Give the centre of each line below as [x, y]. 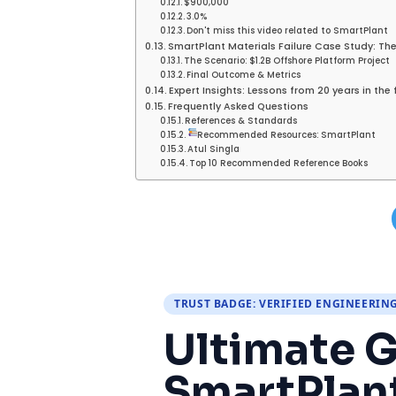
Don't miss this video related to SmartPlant [288, 30]
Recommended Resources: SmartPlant [287, 134]
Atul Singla [214, 148]
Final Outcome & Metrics [244, 74]
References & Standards [241, 120]
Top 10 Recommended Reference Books [279, 163]
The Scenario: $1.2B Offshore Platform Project [287, 60]
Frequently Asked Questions [239, 106]
